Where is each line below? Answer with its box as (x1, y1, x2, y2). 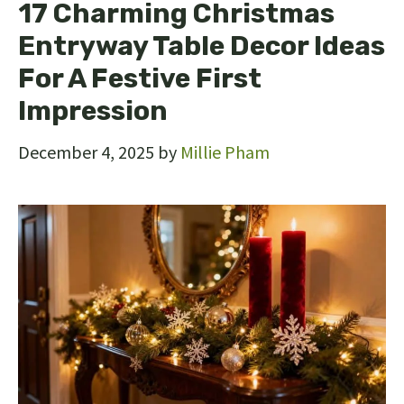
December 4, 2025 (18, 141, 154, 164)
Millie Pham (180, 141, 270, 164)
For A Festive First (18, 62, 262, 96)
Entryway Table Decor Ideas (18, 30, 385, 63)
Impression (18, 95, 168, 128)
